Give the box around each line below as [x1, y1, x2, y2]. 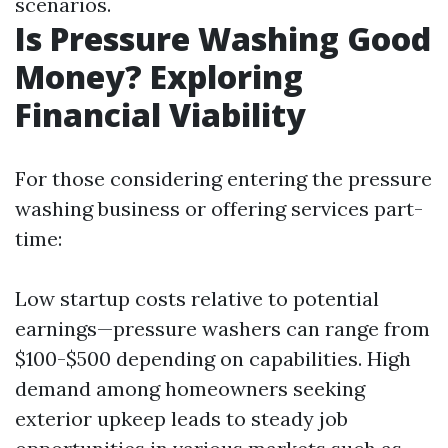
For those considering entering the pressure [15, 166, 432, 191]
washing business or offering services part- [15, 196, 423, 221]
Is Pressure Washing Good [15, 17, 431, 60]
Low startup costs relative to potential [15, 286, 379, 311]
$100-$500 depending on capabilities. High [15, 346, 411, 371]
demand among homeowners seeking [15, 376, 365, 401]
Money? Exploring [15, 55, 303, 98]
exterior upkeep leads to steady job [15, 406, 348, 431]
